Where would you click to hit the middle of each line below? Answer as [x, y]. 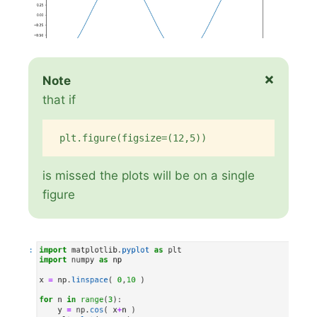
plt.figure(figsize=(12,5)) [133, 138]
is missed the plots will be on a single [149, 175]
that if [59, 100]
